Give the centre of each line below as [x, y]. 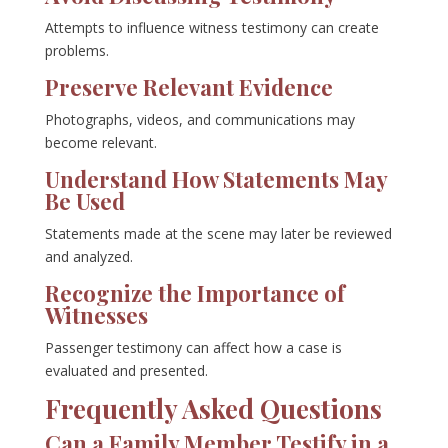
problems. [76, 51]
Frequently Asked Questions [213, 409]
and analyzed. [88, 257]
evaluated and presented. [126, 371]
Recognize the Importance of [194, 293]
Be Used [84, 201]
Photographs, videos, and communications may [199, 120]
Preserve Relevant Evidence [188, 87]
